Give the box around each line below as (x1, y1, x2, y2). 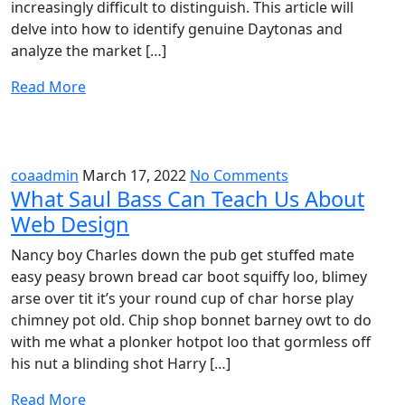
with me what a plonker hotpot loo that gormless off (11, 331, 371, 352)
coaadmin (11, 165, 79, 185)
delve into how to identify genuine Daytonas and (11, 18, 343, 39)
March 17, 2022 (82, 165, 190, 185)
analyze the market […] (11, 40, 166, 61)
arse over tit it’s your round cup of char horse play (11, 287, 353, 308)
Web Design (11, 209, 129, 239)
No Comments (190, 165, 288, 185)
